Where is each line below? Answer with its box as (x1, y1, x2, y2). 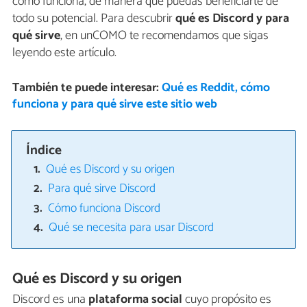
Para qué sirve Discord (48, 179, 156, 199)
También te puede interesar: (12, 77, 162, 98)
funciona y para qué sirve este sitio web (12, 94, 217, 114)
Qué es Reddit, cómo (161, 77, 270, 98)
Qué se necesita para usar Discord (49, 218, 214, 238)
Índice (26, 140, 62, 162)
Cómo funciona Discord (48, 198, 161, 219)
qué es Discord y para (175, 8, 289, 29)
